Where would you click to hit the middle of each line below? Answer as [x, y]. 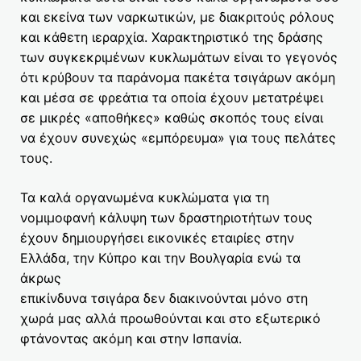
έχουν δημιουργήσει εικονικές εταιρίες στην [157, 237]
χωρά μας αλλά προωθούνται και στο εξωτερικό [170, 318]
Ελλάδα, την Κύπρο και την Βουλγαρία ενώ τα [160, 257]
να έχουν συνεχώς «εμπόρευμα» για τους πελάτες [178, 137]
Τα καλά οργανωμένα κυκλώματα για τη [145, 197]
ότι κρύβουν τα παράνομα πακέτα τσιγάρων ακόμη [178, 77]
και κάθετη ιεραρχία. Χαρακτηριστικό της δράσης [172, 37]
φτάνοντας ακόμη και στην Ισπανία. [131, 338]
